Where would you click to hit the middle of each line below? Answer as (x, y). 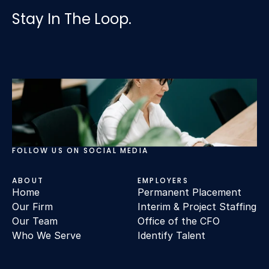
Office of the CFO (179, 221)
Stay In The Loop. (72, 19)
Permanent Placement (189, 192)
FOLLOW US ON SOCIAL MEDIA (80, 151)
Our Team (35, 221)
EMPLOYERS (163, 181)
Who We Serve (47, 235)
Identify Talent (171, 235)
